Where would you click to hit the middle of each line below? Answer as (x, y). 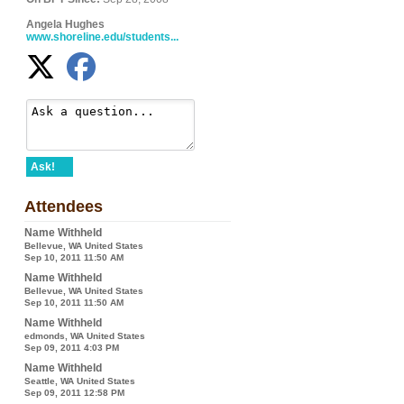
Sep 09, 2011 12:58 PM (74, 393)
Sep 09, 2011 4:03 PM (72, 348)
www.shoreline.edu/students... (102, 37)
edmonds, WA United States (85, 336)
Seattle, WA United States (80, 381)
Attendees (64, 207)
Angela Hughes (65, 24)
